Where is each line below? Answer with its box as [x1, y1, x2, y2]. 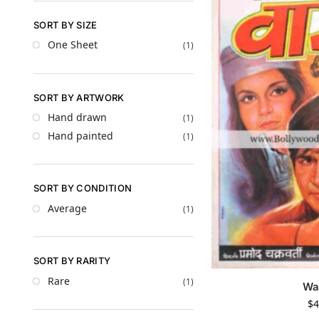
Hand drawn [48, 110, 107, 125]
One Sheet [48, 38, 98, 52]
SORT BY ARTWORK [33, 91, 125, 103]
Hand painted [48, 128, 113, 142]
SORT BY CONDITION [33, 182, 132, 194]
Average [48, 201, 87, 215]
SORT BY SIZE [33, 19, 98, 31]
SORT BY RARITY [33, 255, 111, 267]
